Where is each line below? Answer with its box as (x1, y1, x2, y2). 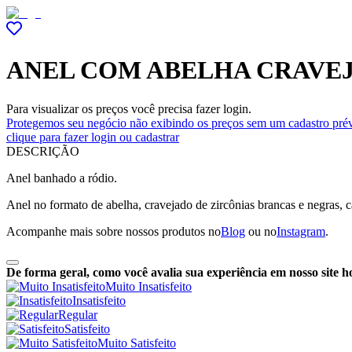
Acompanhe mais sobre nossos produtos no (6, 224, 221, 238)
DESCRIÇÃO (6, 144, 79, 158)
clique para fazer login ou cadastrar (6, 130, 179, 144)
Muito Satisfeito (97, 335, 176, 350)
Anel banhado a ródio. (6, 170, 117, 185)
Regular (58, 307, 97, 321)
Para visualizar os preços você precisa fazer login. (6, 101, 251, 115)
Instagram (277, 224, 325, 238)
